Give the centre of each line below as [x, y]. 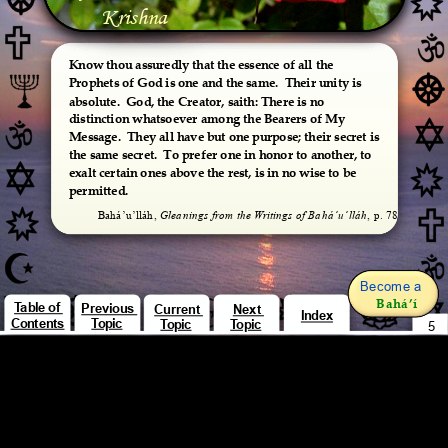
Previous [109, 308]
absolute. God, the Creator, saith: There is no [198, 100]
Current [178, 309]
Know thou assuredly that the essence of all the [202, 65]
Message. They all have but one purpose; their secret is [225, 136]
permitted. [98, 190]
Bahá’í [396, 302]
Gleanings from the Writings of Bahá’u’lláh [263, 214]
